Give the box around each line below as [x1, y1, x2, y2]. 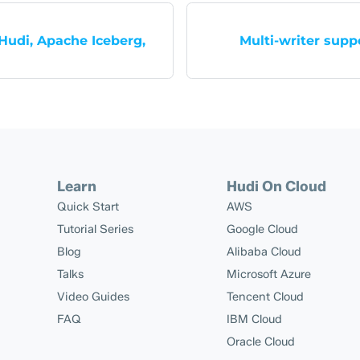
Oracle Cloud [227, 334, 296, 349]
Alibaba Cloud [227, 244, 302, 259]
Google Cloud [227, 222, 299, 236]
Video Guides [57, 289, 130, 304]
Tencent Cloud [227, 289, 305, 304]
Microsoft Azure [227, 267, 312, 281]
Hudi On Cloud [227, 178, 327, 195]
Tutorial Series [57, 222, 134, 236]
